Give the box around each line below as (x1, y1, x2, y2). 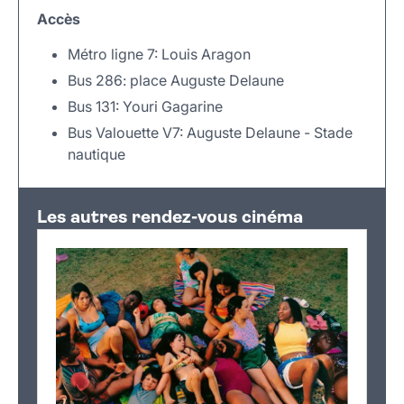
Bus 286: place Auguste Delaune (68, 71, 284, 90)
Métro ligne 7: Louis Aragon (68, 45, 251, 64)
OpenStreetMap (285, 154, 363, 170)
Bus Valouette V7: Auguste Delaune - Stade (68, 124, 353, 142)
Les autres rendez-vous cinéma (37, 209, 303, 228)
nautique (68, 145, 125, 164)
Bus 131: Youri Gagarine (68, 97, 223, 116)
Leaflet (230, 154, 266, 170)
